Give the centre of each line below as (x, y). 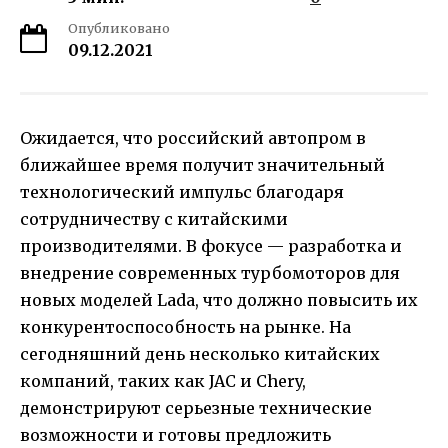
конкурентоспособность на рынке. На (185, 327)
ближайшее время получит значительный (202, 165)
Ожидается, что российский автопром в (193, 138)
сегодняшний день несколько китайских (200, 354)
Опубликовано (119, 28)
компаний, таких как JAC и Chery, (163, 381)
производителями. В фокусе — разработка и (211, 246)
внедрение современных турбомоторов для (210, 273)
